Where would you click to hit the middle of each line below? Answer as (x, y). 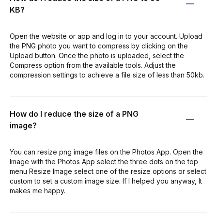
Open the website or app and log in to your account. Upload (106, 36)
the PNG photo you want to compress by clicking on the (99, 46)
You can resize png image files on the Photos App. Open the (106, 152)
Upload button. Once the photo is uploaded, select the (97, 55)
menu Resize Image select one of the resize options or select (108, 171)
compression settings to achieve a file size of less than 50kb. (107, 75)
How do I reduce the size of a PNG (74, 114)
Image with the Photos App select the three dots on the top (104, 162)
